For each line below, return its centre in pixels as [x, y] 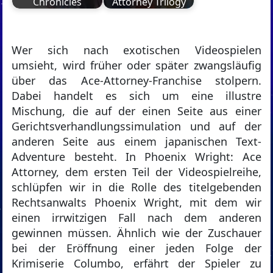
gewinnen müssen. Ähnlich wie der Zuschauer [136, 233]
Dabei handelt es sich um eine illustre [136, 96]
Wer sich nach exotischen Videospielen [136, 50]
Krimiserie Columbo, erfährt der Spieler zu [136, 264]
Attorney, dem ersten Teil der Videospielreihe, [136, 172]
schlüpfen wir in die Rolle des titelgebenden [136, 187]
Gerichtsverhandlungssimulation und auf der [136, 126]
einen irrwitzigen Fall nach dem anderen [136, 218]
